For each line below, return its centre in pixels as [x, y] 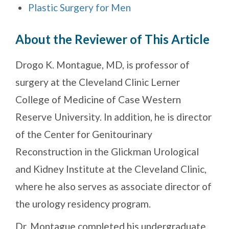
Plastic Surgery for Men [79, 8]
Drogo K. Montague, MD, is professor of [102, 65]
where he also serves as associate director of [113, 187]
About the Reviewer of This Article [112, 39]
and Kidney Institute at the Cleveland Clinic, [111, 169]
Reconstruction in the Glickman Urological [107, 152]
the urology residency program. [83, 204]
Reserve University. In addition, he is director [113, 117]
